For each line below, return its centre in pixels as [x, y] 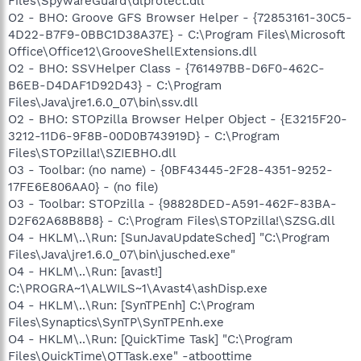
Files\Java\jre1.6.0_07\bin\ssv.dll [103, 102]
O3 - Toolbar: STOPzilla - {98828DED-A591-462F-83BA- [172, 203]
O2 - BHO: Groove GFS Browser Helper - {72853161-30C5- [180, 17]
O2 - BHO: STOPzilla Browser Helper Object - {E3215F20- [178, 119]
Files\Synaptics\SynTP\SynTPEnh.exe [116, 322]
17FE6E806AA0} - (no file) [83, 187]
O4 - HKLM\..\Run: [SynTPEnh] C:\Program [131, 305]
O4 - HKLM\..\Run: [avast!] [85, 271]
